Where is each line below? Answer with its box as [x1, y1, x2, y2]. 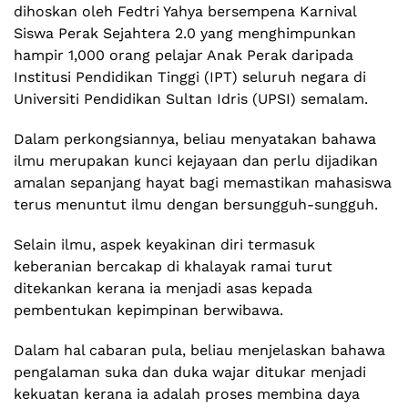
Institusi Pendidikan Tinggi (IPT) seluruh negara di [14, 68, 366, 87]
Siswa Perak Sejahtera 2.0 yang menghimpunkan [14, 25, 356, 43]
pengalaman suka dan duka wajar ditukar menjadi [14, 363, 366, 382]
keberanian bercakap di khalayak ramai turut [14, 258, 332, 276]
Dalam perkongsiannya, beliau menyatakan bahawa [14, 130, 376, 148]
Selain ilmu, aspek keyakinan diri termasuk [14, 236, 315, 254]
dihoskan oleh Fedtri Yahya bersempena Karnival [14, 3, 356, 21]
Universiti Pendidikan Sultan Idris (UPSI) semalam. [14, 90, 368, 108]
